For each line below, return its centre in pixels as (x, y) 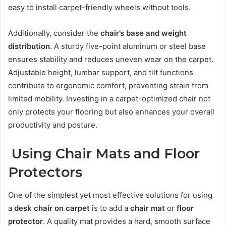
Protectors (45, 173)
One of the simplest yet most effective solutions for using (110, 195)
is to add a (110, 208)
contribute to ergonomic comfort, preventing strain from (108, 86)
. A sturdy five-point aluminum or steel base (128, 46)
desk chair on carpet (52, 208)
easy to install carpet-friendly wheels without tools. (99, 8)
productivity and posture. (53, 125)
